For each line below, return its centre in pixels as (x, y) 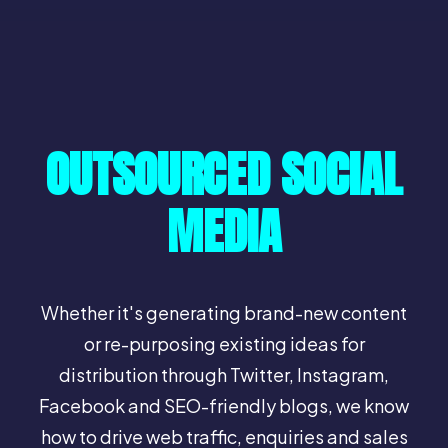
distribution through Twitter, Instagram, (224, 374)
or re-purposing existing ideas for (224, 343)
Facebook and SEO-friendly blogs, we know (224, 405)
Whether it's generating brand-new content (224, 312)
